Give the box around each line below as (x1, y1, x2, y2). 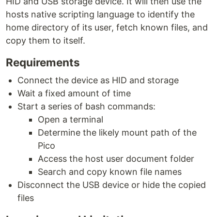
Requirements (6, 56, 80, 69)
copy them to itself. (6, 35, 85, 46)
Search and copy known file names (38, 167, 182, 177)
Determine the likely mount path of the (38, 127, 197, 138)
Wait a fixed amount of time (17, 88, 131, 99)
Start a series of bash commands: (17, 101, 155, 112)
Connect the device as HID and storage (17, 75, 179, 86)
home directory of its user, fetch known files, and (6, 22, 208, 33)
